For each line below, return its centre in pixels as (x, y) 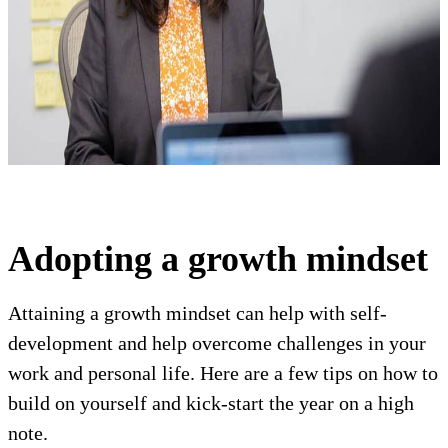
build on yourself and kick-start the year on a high (211, 403)
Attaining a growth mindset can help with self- (197, 313)
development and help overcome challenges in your (217, 343)
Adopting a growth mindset (218, 259)
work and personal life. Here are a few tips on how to (223, 373)
